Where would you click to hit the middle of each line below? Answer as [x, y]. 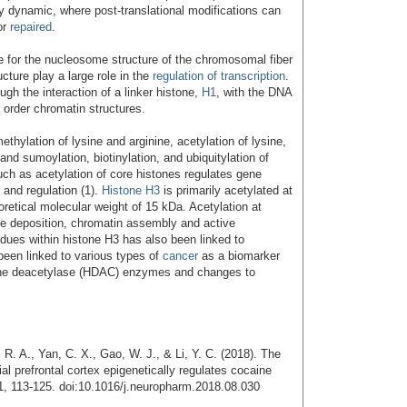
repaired [31, 26]
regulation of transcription [219, 75]
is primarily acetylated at [226, 190]
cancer [180, 255]
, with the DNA [254, 92]
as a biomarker [239, 255]
